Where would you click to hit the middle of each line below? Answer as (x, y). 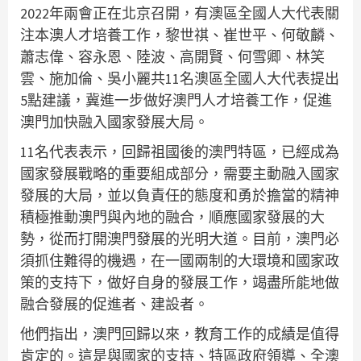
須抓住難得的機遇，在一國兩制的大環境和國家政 (180, 261)
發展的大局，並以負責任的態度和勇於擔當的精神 (180, 196)
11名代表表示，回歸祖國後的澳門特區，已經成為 (180, 152)
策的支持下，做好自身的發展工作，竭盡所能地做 (180, 283)
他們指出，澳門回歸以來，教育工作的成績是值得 (180, 334)
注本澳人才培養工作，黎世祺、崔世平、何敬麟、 (180, 35)
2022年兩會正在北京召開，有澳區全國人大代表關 (180, 14)
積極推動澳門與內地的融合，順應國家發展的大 (172, 218)
